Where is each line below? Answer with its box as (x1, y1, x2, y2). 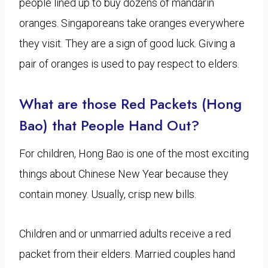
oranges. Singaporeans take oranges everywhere (19, 16, 245, 29)
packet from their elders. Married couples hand (19, 247, 235, 260)
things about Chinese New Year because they (19, 167, 229, 180)
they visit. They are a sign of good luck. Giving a (19, 36, 235, 50)
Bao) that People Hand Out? (19, 114, 199, 136)
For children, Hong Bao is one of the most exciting (19, 147, 249, 160)
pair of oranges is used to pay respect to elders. (19, 57, 239, 70)
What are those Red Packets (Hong (19, 93, 242, 114)
